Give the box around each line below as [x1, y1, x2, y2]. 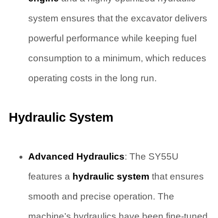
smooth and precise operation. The [28, 191, 174, 201]
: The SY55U [124, 151, 179, 162]
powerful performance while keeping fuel [28, 33, 197, 44]
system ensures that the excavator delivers [28, 13, 207, 24]
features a [28, 171, 73, 182]
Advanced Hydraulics [28, 151, 125, 162]
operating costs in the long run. [28, 73, 157, 84]
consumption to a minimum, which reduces [28, 53, 206, 64]
